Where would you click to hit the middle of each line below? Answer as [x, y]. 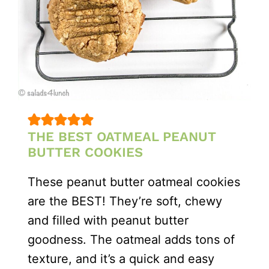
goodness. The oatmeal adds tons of [131, 239]
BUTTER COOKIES [86, 152]
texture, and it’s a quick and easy [121, 258]
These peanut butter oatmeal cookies [134, 182]
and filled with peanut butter [108, 220]
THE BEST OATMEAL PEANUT [122, 136]
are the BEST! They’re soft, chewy [125, 201]
